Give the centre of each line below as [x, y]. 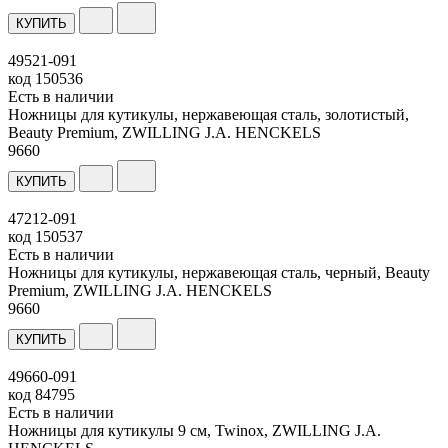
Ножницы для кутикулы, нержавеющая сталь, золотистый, [208, 114]
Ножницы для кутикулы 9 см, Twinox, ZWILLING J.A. [194, 430]
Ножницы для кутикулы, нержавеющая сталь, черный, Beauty [219, 272]
